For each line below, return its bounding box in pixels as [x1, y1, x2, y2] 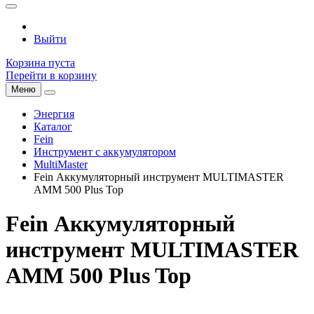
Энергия [34, 108, 74, 120]
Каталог [34, 121, 72, 132]
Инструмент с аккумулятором [34, 146, 176, 158]
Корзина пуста [6, 57, 75, 69]
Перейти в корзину [6, 69, 97, 81]
